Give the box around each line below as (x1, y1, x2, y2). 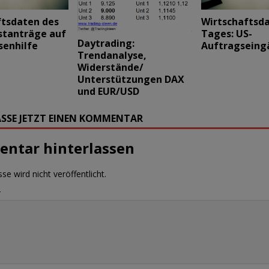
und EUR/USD (77, 85, 139, 98)
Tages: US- (201, 27, 252, 41)
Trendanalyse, (77, 49, 147, 62)
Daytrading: (77, 37, 134, 50)
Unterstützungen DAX (77, 73, 184, 86)
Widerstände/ (77, 61, 144, 74)
